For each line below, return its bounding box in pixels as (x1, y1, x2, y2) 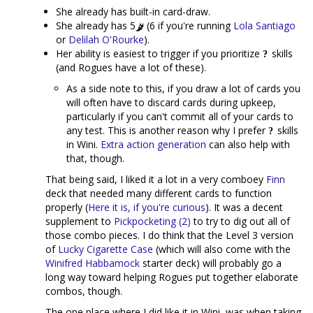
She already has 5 (56, 19, 136, 32)
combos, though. (45, 284, 122, 298)
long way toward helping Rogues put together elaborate (45, 270, 298, 284)
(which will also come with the (153, 242, 291, 256)
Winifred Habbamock (45, 256, 140, 270)
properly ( (45, 201, 88, 214)
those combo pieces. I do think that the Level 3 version (45, 228, 293, 242)
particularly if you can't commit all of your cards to (66, 110, 293, 123)
